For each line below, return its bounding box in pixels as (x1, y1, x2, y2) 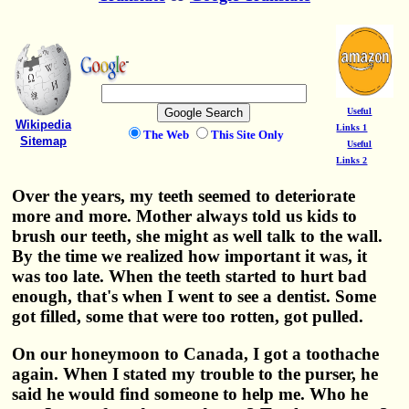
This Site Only (210, 128, 284, 142)
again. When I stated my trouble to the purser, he (12, 364, 379, 384)
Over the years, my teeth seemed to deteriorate (12, 186, 356, 206)
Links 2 (336, 155, 368, 166)
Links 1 (336, 122, 368, 133)
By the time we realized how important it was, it (12, 246, 368, 267)
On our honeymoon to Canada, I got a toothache (12, 344, 380, 364)
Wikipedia (15, 118, 71, 132)
